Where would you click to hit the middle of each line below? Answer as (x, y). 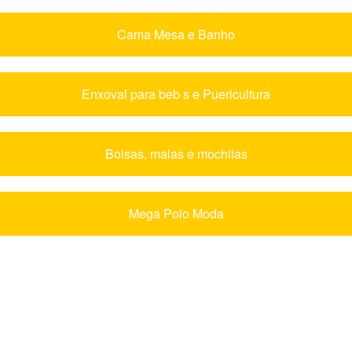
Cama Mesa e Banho (176, 34)
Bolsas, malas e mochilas (176, 153)
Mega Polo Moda (176, 213)
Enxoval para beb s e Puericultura (176, 93)
